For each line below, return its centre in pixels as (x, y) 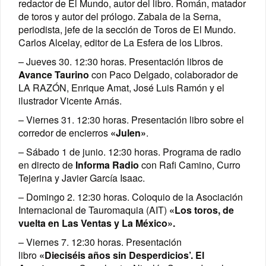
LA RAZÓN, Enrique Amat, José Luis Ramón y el (121, 88)
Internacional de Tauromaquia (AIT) (94, 210)
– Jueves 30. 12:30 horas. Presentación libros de (121, 62)
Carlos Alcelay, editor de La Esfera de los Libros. (121, 43)
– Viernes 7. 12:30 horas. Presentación (100, 242)
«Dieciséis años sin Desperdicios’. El (121, 255)
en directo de (47, 165)
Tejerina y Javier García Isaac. (82, 178)
